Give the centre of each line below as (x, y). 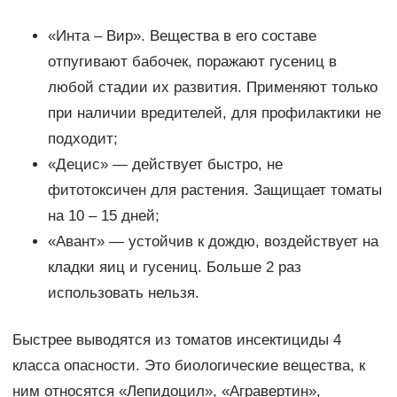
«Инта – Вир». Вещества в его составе (182, 36)
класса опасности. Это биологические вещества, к (188, 366)
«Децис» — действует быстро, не (165, 165)
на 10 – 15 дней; (103, 216)
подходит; (82, 139)
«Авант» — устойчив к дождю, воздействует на (213, 242)
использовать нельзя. (123, 293)
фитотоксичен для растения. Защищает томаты (214, 191)
